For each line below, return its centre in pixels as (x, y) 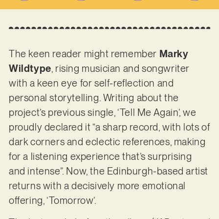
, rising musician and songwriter (120, 69)
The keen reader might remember (84, 54)
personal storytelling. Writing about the (94, 98)
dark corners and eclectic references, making (107, 142)
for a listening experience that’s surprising (100, 157)
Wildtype (30, 69)
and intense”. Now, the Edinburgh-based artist (108, 171)
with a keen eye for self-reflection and (91, 83)
